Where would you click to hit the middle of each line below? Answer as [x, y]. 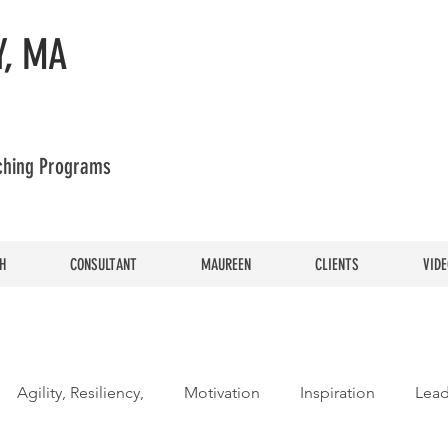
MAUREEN [226, 264]
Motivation [222, 392]
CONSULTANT [103, 264]
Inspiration [337, 392]
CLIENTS [337, 264]
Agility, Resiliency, [80, 392]
